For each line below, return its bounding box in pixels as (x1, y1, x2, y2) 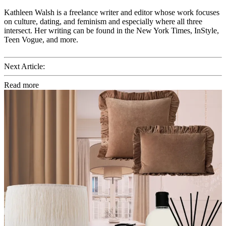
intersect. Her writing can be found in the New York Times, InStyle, (4, 26, 219, 35)
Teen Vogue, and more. (4, 35, 78, 44)
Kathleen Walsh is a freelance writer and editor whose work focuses (4, 8, 219, 17)
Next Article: (4, 62, 45, 71)
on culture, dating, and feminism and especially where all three (4, 17, 202, 26)
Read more (4, 80, 39, 89)
